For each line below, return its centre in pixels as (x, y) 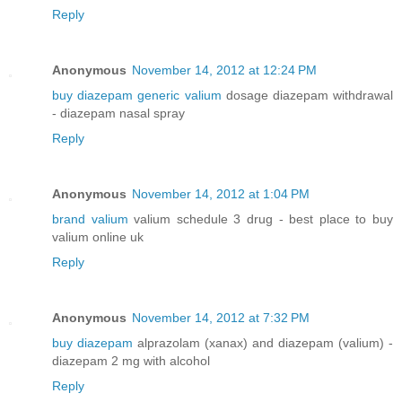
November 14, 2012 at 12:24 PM (224, 70)
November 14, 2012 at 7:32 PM (221, 318)
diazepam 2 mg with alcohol (131, 361)
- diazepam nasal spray (118, 114)
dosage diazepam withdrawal (307, 96)
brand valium (90, 219)
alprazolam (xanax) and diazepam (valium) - (263, 343)
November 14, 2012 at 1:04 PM (221, 194)
